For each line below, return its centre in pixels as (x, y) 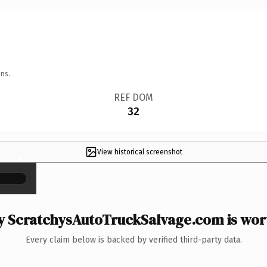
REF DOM (133, 97)
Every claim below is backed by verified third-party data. (133, 240)
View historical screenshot (139, 152)
